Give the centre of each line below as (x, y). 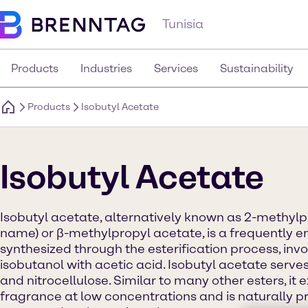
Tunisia (183, 24)
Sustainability (257, 68)
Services (176, 68)
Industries (106, 68)
